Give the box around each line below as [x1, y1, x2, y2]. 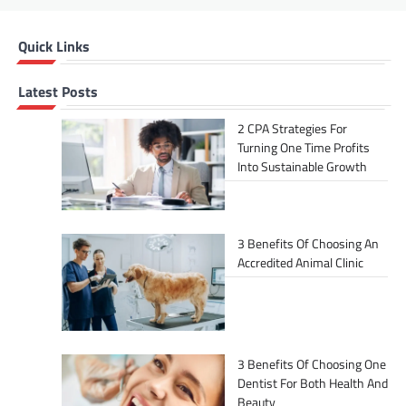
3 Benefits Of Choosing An [237, 233, 379, 253]
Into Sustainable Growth [237, 156, 367, 176]
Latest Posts [18, 80, 98, 102]
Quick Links [18, 34, 90, 57]
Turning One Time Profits [237, 137, 370, 157]
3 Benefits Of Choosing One [237, 354, 386, 374]
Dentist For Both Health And [237, 373, 388, 393]
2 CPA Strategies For [237, 118, 347, 138]
